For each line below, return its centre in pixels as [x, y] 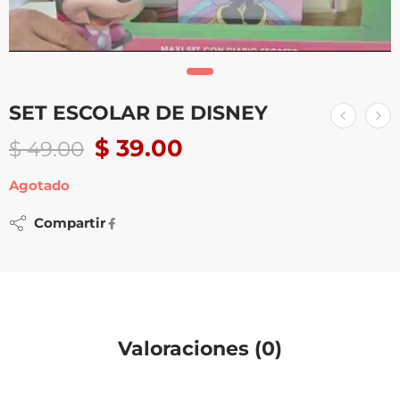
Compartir [66, 224]
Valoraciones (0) [200, 349]
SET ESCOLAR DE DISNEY [138, 113]
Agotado [39, 186]
